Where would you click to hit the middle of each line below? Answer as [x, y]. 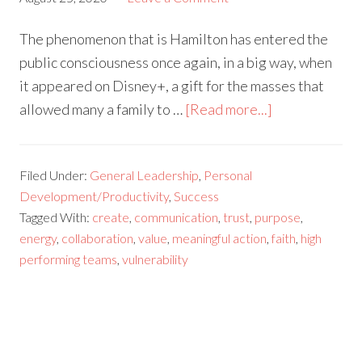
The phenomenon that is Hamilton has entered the [174, 39]
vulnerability [156, 259]
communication [177, 217]
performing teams [69, 259]
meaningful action [220, 238]
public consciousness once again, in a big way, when [176, 63]
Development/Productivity [95, 196]
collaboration [98, 238]
